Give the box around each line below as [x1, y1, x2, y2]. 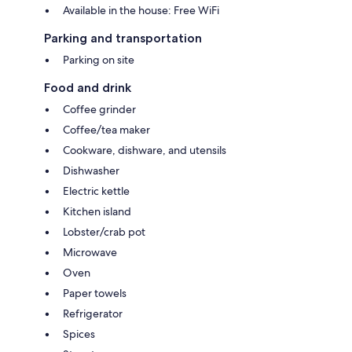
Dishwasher [63, 163, 119, 178]
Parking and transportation [44, 31, 202, 46]
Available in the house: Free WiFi [63, 3, 219, 17]
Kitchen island [63, 204, 131, 218]
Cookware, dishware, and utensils [63, 143, 226, 157]
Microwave [63, 245, 117, 259]
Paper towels [63, 286, 126, 300]
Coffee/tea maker [63, 123, 150, 137]
